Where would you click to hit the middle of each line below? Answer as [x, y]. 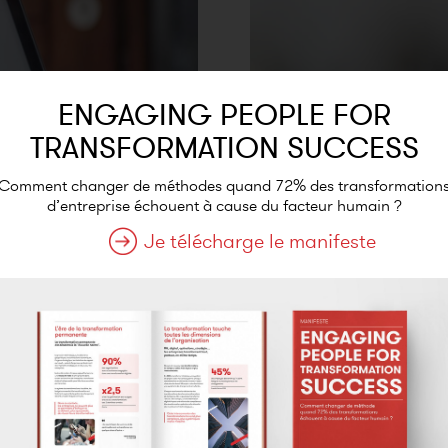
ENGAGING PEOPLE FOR [224, 114]
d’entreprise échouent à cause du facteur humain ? [224, 205]
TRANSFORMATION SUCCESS [224, 147]
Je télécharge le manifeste [260, 240]
